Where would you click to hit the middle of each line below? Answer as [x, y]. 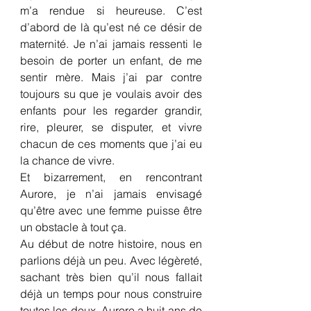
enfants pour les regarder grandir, [111, 110]
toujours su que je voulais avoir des [111, 94]
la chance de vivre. [67, 160]
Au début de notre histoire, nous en [111, 244]
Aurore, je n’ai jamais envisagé [111, 194]
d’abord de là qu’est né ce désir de [111, 27]
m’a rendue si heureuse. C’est [111, 10]
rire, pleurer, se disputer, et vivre [111, 127]
